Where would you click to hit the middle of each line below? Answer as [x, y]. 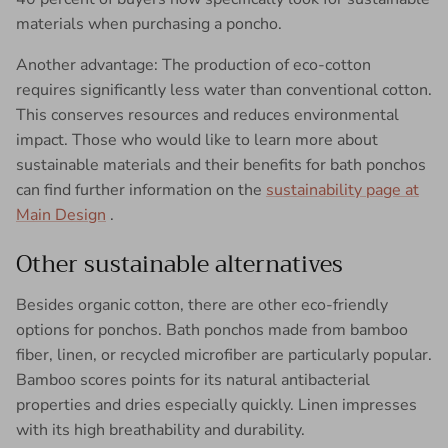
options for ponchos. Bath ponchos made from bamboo [212, 329]
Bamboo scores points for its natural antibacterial [193, 379]
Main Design [61, 214]
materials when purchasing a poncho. [149, 23]
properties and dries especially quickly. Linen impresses [216, 404]
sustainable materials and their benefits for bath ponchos [221, 164]
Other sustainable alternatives [179, 263]
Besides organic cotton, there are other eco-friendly [202, 304]
